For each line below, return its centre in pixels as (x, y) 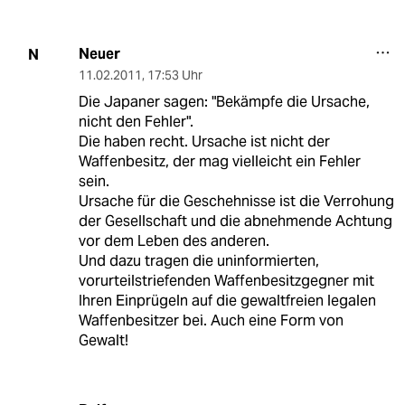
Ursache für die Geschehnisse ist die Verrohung (236, 202)
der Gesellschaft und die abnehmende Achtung (235, 221)
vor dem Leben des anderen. (174, 241)
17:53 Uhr (174, 75)
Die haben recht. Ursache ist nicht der (204, 142)
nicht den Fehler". (136, 122)
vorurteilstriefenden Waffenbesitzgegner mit (226, 281)
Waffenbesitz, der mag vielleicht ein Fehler (219, 162)
